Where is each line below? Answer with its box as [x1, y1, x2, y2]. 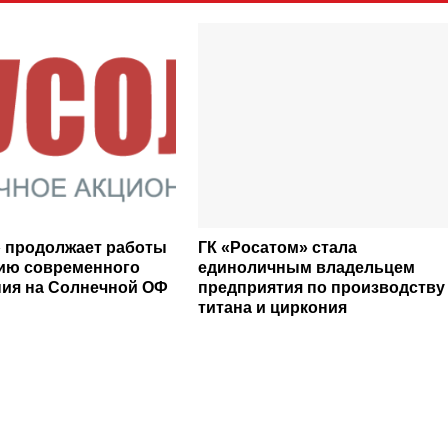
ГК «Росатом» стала [197, 239, 357, 256]
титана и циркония [197, 299, 347, 316]
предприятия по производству [197, 279, 445, 296]
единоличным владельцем [197, 259, 415, 276]
